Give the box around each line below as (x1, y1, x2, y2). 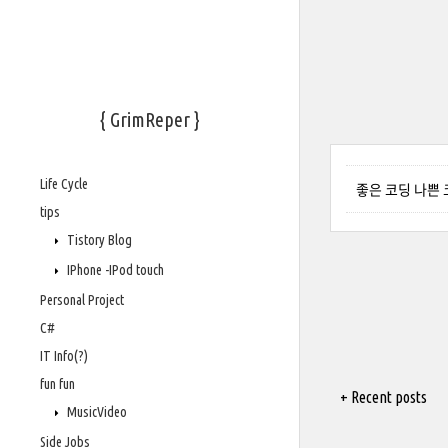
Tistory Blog (64, 232, 132, 248)
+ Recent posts (339, 388, 427, 406)
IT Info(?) (40, 348, 88, 364)
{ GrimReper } (99, 108, 200, 131)
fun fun (40, 376, 75, 392)
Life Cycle (40, 176, 88, 192)
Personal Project (40, 292, 124, 308)
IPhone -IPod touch (64, 262, 164, 278)
